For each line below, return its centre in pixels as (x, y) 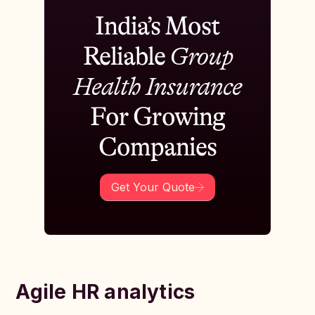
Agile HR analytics (105, 292)
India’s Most (157, 26)
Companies (157, 147)
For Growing (157, 117)
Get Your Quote (153, 187)
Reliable (126, 57)
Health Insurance (157, 87)
